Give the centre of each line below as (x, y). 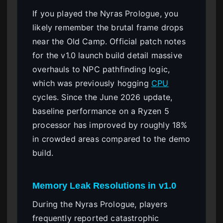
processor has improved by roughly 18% (110, 125)
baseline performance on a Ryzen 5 (101, 111)
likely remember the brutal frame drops (108, 27)
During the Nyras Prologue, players (100, 204)
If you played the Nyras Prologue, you (106, 13)
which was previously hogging (92, 83)
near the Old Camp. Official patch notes (109, 41)
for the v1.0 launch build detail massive (107, 55)
